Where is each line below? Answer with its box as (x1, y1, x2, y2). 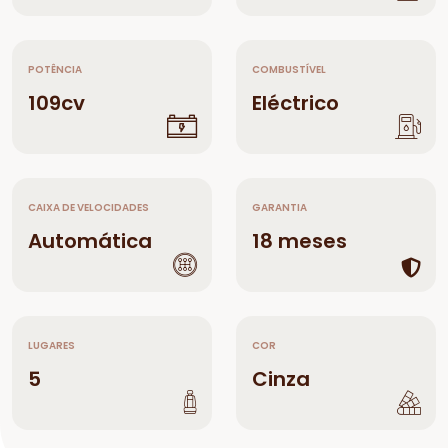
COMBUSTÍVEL (252, 62, 326, 77)
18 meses (252, 227, 347, 255)
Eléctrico (252, 89, 339, 117)
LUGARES (28, 338, 75, 353)
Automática (28, 227, 152, 255)
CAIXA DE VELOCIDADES (28, 200, 149, 215)
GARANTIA (252, 200, 307, 215)
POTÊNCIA (28, 62, 82, 77)
